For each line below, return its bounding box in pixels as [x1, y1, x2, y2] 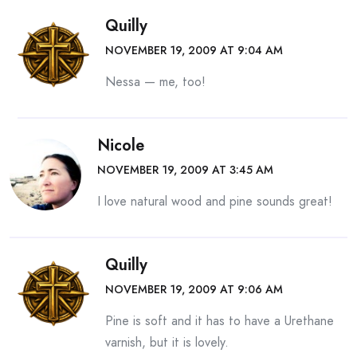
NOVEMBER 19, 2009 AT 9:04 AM [105, 42, 283, 58]
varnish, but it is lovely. [105, 333, 229, 351]
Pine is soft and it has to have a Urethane [105, 312, 334, 330]
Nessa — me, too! [105, 73, 206, 91]
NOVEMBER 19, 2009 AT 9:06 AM [105, 281, 283, 297]
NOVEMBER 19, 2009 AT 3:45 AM [97, 162, 273, 178]
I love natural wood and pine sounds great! [97, 192, 332, 210]
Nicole [97, 134, 144, 157]
